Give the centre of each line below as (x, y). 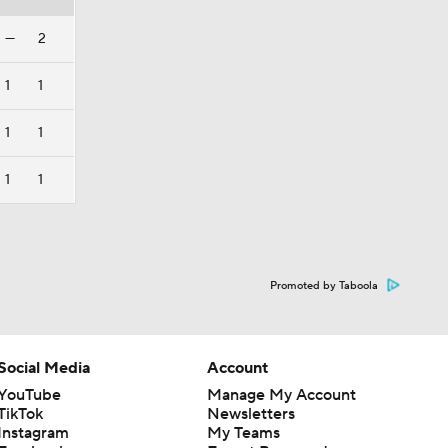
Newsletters (250, 414)
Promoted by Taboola (324, 286)
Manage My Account (281, 395)
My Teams (243, 433)
